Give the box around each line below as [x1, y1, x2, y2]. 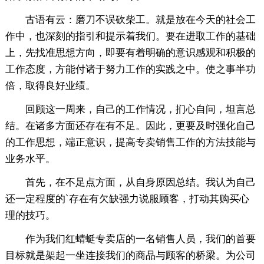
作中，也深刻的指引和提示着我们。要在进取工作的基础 [5, 30, 256, 42]
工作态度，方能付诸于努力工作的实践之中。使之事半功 [5, 63, 256, 75]
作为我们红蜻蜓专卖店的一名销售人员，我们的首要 [5, 233, 256, 245]
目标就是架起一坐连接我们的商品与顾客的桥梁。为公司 [5, 249, 256, 261]
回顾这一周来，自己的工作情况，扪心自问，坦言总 [5, 103, 256, 115]
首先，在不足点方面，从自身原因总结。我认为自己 [5, 176, 256, 188]
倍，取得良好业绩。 [5, 80, 95, 91]
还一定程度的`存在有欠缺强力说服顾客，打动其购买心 [5, 193, 249, 204]
